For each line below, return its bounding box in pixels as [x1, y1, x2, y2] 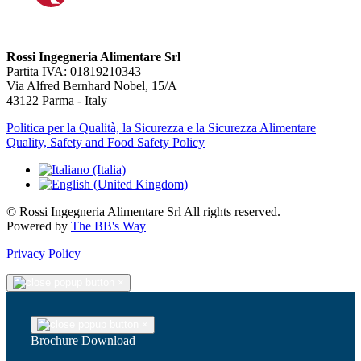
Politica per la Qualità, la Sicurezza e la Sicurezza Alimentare [6, 121, 316, 135]
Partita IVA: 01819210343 [6, 64, 141, 79]
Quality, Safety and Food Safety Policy [6, 135, 205, 150]
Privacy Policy [6, 247, 81, 261]
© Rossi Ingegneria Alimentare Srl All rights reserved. [6, 205, 280, 219]
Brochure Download [31, 334, 135, 348]
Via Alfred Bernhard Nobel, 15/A [6, 79, 177, 93]
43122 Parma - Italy [6, 93, 107, 108]
